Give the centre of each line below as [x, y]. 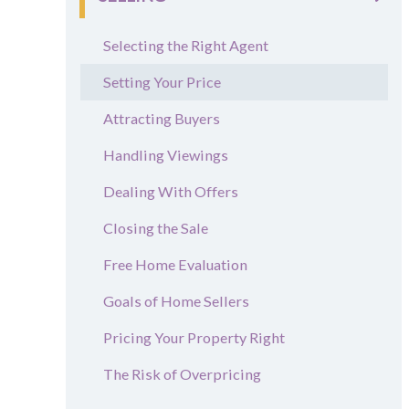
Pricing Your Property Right [194, 337]
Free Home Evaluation [175, 264]
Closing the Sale [156, 228]
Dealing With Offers [171, 191]
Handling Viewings [166, 155]
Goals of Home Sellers [176, 301]
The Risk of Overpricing [182, 374]
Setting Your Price [162, 82]
